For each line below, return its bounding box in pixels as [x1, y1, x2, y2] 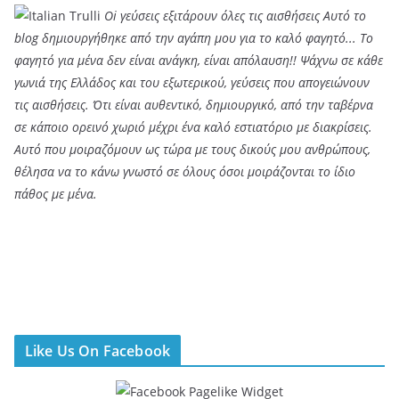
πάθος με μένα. [14, 185, 97, 202]
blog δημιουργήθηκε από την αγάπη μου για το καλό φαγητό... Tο [14, 29, 373, 46]
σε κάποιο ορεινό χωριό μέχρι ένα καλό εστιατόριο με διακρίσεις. [14, 118, 372, 135]
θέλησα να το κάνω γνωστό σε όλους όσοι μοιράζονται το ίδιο [14, 163, 355, 180]
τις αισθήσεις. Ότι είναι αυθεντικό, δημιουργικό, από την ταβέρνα [14, 96, 373, 113]
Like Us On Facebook [25, 341, 171, 361]
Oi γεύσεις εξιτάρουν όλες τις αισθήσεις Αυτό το [104, 7, 366, 24]
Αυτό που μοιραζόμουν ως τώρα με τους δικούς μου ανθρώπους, [14, 141, 370, 158]
